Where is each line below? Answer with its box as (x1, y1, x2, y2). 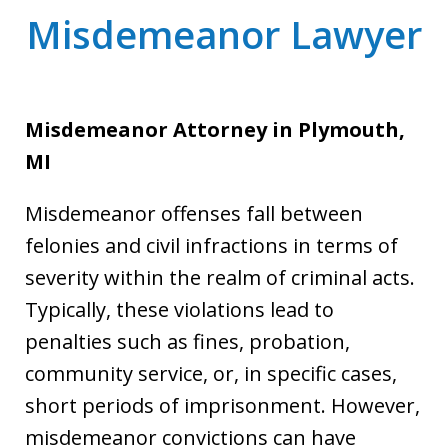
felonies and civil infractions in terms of (25, 232, 398, 259)
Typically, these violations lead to (25, 296, 334, 323)
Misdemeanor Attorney (25, 116, 267, 143)
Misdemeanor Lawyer (26, 8, 422, 60)
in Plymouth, (272, 116, 405, 143)
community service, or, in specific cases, (25, 360, 397, 387)
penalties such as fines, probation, (25, 328, 350, 355)
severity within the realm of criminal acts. (25, 264, 415, 291)
